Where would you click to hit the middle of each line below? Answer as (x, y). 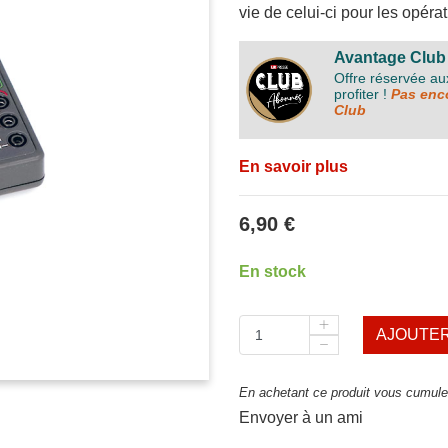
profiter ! (360, 94)
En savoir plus (293, 166)
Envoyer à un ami (301, 417)
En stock (272, 271)
